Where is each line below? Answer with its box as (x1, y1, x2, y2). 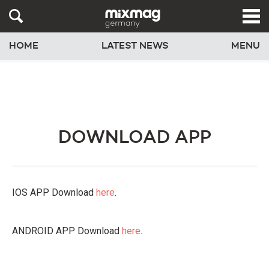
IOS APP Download (12, 187, 96, 198)
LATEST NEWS (101, 41, 169, 51)
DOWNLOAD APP (58, 129, 211, 147)
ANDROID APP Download (12, 225, 122, 237)
